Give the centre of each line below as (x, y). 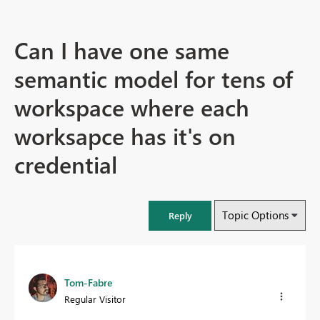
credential (66, 164)
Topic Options (255, 215)
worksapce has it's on (125, 136)
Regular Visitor (95, 299)
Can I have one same (122, 50)
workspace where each (132, 107)
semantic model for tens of (154, 79)
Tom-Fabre (88, 283)
